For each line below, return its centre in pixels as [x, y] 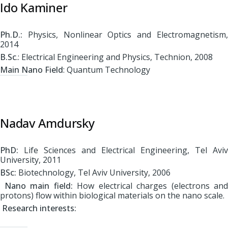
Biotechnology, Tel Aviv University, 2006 [93, 173]
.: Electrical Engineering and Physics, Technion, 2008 [115, 57]
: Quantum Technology [107, 70]
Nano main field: [38, 186]
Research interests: [39, 208]
